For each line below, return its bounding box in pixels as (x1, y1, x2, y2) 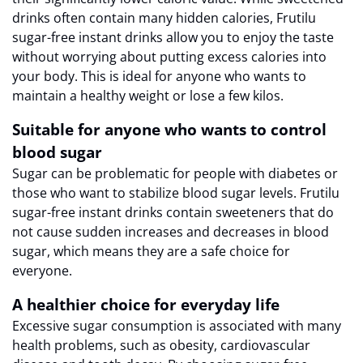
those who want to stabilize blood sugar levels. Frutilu (12, 183, 340, 202)
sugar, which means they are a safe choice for (12, 241, 290, 260)
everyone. (12, 261, 72, 280)
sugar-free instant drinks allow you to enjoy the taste (12, 28, 334, 46)
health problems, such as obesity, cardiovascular (12, 335, 310, 354)
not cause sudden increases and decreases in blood (12, 222, 329, 241)
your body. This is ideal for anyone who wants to (12, 66, 306, 85)
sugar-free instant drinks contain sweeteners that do (12, 203, 334, 221)
